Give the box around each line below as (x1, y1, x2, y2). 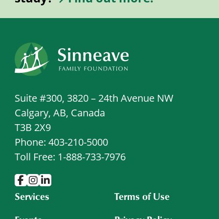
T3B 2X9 (15, 120, 51, 134)
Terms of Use (114, 189, 170, 203)
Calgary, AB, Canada (15, 106, 105, 119)
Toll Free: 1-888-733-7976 (15, 150, 126, 163)
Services (15, 189, 49, 203)
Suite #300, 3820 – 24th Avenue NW (15, 91, 174, 105)
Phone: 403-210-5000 (15, 135, 108, 149)
